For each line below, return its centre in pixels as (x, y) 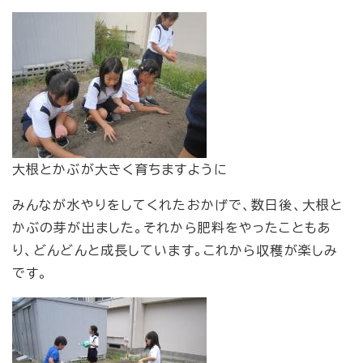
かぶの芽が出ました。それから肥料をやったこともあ (172, 228)
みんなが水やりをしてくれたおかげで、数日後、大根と (177, 205)
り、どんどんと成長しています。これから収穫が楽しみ (175, 251)
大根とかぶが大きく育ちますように (120, 170)
